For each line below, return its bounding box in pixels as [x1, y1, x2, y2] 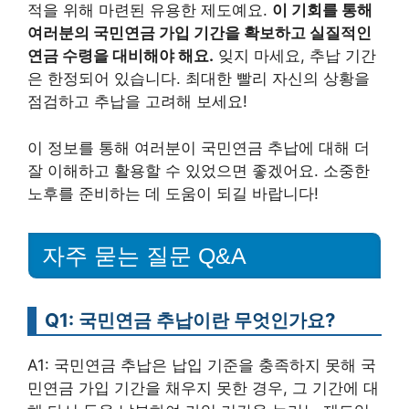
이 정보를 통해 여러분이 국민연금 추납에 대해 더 [27, 138, 370, 157]
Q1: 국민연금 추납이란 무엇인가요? [45, 308, 335, 331]
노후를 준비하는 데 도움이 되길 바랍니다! [27, 184, 319, 203]
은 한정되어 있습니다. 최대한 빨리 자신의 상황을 [27, 69, 370, 89]
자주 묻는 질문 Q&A [42, 242, 246, 268]
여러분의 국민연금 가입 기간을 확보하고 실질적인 [27, 24, 372, 43]
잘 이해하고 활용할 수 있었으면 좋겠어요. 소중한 [27, 161, 370, 180]
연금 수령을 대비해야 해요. [27, 47, 214, 66]
